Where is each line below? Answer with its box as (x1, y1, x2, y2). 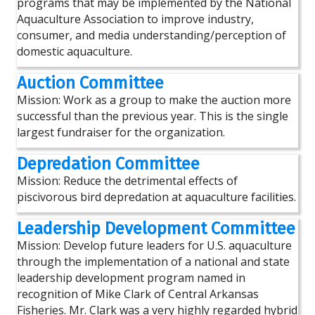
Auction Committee (17, 73, 164, 93)
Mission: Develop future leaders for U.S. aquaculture (17, 238, 292, 253)
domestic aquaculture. (17, 44, 132, 59)
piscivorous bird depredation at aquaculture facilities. (17, 189, 296, 205)
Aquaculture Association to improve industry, (17, 11, 254, 27)
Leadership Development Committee (17, 219, 295, 238)
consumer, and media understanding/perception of (17, 27, 286, 43)
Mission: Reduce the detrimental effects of (17, 173, 238, 188)
